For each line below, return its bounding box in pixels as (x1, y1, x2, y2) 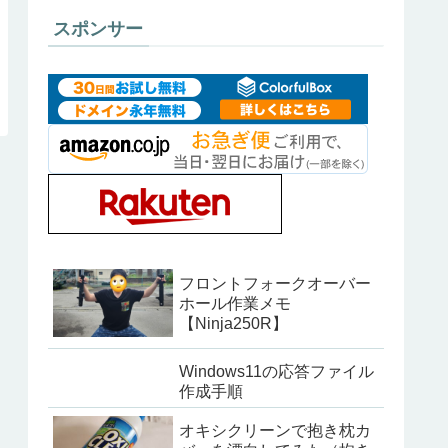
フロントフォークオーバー (179, 275, 371, 293)
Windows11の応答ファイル (179, 363, 374, 381)
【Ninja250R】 (179, 315, 288, 333)
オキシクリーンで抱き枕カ (179, 422, 371, 440)
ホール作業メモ (179, 295, 291, 313)
